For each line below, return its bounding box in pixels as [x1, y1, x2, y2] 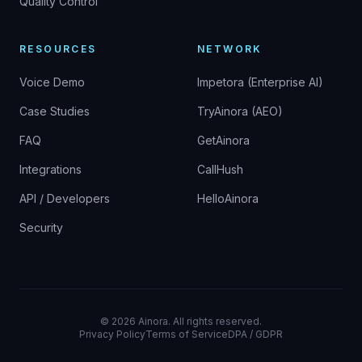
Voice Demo [19, 74, 85, 89]
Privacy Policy [79, 327, 145, 340]
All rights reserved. [173, 314, 262, 327]
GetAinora [197, 133, 250, 147]
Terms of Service [145, 327, 228, 340]
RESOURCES [19, 42, 97, 55]
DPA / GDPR [228, 327, 283, 340]
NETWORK [197, 42, 263, 55]
